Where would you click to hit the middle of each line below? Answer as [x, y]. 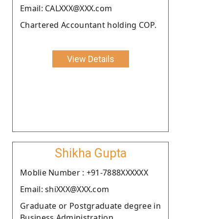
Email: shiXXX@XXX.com [65, 189]
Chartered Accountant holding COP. [88, 25]
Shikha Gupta [90, 153]
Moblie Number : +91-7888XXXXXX [84, 172]
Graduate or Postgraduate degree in [90, 206]
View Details [90, 59]
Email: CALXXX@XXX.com [66, 8]
